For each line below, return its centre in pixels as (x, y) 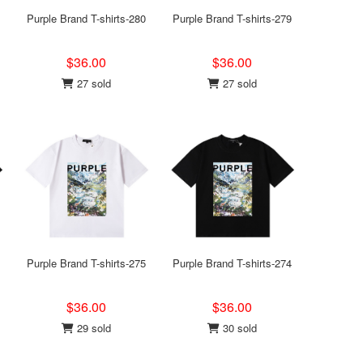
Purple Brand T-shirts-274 (232, 263)
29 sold (92, 328)
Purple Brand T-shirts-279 (232, 18)
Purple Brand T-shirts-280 (86, 18)
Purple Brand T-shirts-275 (86, 263)
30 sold (238, 328)
